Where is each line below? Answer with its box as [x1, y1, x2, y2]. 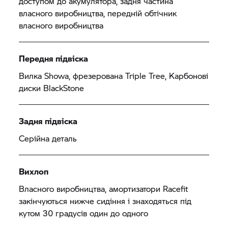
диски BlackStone [19, 81, 84, 94]
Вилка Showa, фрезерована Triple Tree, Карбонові [19, 69, 209, 81]
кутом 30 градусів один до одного [19, 207, 154, 219]
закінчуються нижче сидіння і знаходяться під [19, 194, 192, 207]
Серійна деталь [19, 132, 77, 144]
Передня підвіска [19, 52, 89, 64]
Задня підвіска [19, 115, 78, 127]
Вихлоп [19, 165, 49, 177]
